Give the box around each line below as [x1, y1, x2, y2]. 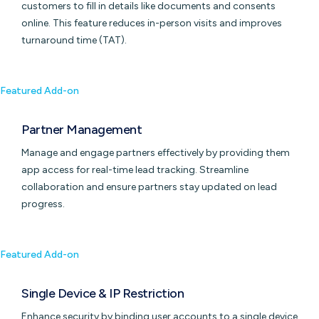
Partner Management [21, 122, 142, 138]
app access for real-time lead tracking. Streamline [21, 164, 249, 177]
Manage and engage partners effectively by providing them [21, 147, 290, 159]
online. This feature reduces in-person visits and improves [21, 17, 282, 30]
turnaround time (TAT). [21, 34, 127, 47]
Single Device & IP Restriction [21, 286, 184, 302]
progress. [21, 198, 65, 211]
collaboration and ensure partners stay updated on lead [21, 181, 277, 194]
